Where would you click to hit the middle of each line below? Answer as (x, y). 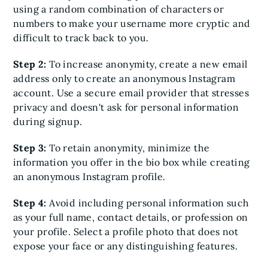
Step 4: (31, 203)
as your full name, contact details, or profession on (131, 217)
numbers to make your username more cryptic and (132, 23)
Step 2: (31, 64)
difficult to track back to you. (81, 38)
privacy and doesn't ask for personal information (126, 107)
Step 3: (31, 148)
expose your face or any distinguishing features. (126, 246)
